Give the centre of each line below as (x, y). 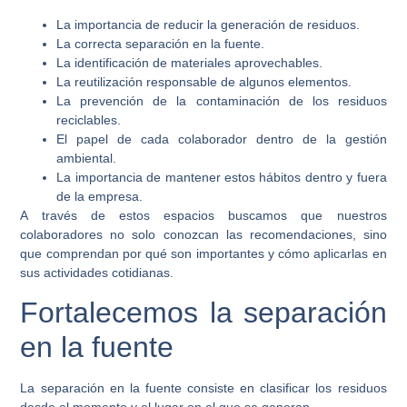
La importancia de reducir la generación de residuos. (208, 25)
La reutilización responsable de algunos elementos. (204, 82)
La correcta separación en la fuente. (161, 44)
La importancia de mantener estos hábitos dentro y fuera (222, 178)
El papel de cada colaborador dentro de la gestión (222, 139)
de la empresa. (100, 197)
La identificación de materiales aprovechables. (190, 63)
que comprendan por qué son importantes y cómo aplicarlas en (203, 254)
